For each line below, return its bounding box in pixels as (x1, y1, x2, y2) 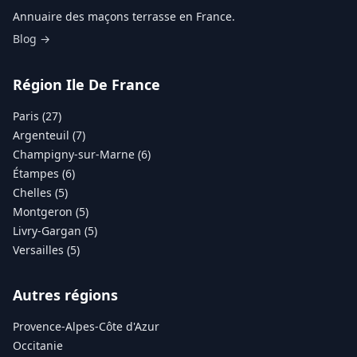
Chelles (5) (13, 184, 68, 200)
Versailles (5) (13, 241, 80, 257)
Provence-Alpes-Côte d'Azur (13, 318, 159, 334)
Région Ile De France (13, 74, 160, 94)
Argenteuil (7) (13, 127, 85, 143)
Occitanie (13, 337, 63, 353)
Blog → (13, 30, 50, 46)
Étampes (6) (13, 165, 75, 181)
